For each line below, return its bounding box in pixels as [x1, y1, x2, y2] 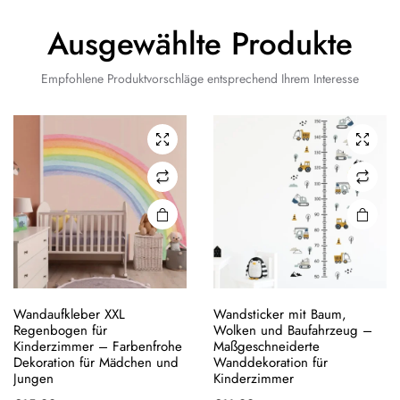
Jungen [13, 369, 54, 388]
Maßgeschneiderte [213, 337, 320, 356]
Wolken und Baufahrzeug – [213, 321, 372, 340]
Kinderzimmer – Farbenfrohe [13, 337, 182, 356]
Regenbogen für [13, 321, 107, 340]
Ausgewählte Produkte [47, 21, 353, 66]
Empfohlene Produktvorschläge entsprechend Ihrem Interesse [40, 70, 360, 87]
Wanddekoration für [213, 353, 328, 372]
